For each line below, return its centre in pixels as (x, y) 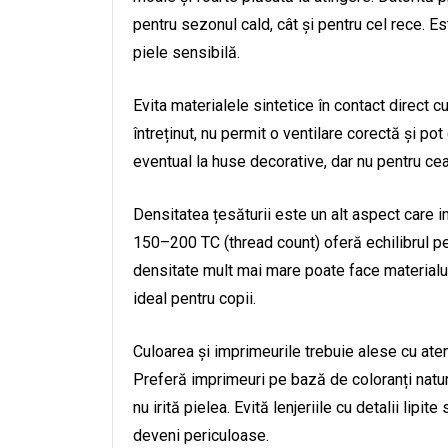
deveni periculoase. (201, 435)
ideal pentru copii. (194, 298)
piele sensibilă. (186, 52)
